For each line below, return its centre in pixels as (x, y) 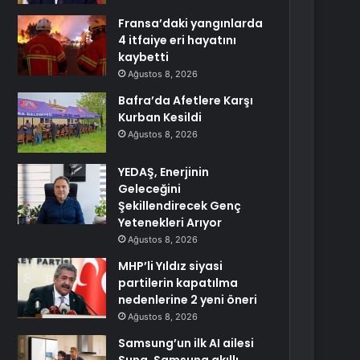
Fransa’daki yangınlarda (191, 23)
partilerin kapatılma (178, 283)
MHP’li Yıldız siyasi (171, 266)
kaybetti (144, 57)
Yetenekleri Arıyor (170, 223)
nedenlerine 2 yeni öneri (188, 300)
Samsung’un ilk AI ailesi (186, 343)
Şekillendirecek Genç (180, 206)
